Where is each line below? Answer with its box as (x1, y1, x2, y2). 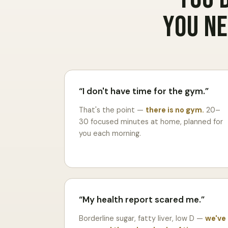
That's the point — (79, 105, 146, 115)
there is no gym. (146, 105, 204, 115)
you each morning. (79, 128, 141, 138)
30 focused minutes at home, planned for (79, 117, 223, 126)
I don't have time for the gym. (82, 85, 205, 97)
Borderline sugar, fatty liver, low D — (79, 213, 205, 223)
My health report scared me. (82, 193, 201, 205)
